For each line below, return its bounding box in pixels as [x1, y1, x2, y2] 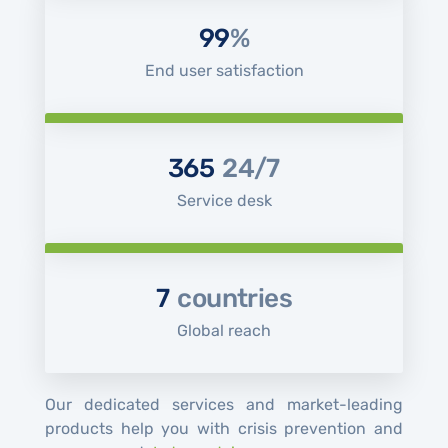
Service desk [176, 190, 272, 210]
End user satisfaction [144, 60, 304, 80]
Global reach [177, 320, 271, 340]
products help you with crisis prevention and [44, 418, 404, 438]
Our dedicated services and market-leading [44, 394, 404, 414]
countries [177, 282, 292, 314]
